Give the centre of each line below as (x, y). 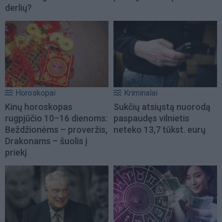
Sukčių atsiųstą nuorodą (162, 107)
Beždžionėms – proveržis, (56, 130)
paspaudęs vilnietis (151, 118)
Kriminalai (141, 93)
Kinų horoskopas (39, 107)
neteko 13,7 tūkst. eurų (160, 130)
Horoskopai (35, 93)
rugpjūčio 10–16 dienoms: (56, 118)
